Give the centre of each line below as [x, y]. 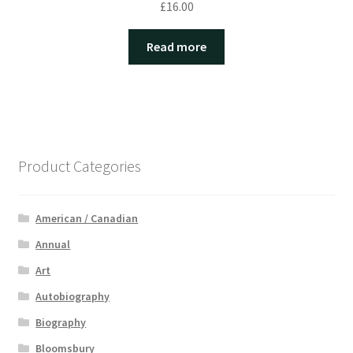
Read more [176, 47]
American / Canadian [87, 219]
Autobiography [73, 297]
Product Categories [79, 166]
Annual [53, 245]
